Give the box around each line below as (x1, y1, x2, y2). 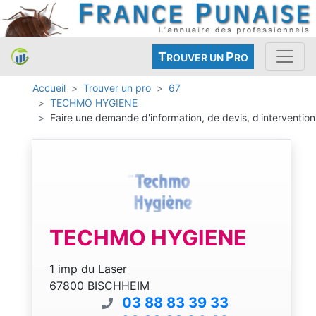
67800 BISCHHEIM (49, 278, 150, 293)
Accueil (32, 82, 66, 95)
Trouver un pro (83, 82, 151, 95)
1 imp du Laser (49, 261, 127, 276)
